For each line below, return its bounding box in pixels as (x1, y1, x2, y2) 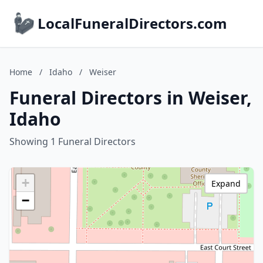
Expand (211, 178, 241, 189)
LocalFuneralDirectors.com (38, 14, 227, 33)
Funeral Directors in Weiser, (9, 86, 252, 110)
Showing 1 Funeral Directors (9, 135, 136, 148)
